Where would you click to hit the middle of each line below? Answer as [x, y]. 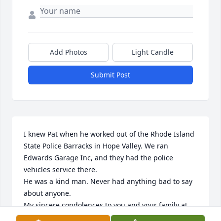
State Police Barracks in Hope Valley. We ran [96, 146]
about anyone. [47, 193]
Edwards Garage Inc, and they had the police [98, 158]
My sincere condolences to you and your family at [106, 205]
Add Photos [68, 52]
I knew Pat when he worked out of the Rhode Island [109, 134]
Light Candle [153, 52]
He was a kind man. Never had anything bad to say [108, 182]
